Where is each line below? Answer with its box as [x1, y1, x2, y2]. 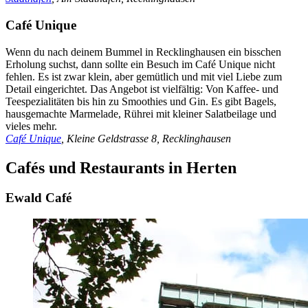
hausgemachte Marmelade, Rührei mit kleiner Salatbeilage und [5, 107, 276, 120]
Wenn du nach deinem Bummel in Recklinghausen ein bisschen [5, 45, 281, 58]
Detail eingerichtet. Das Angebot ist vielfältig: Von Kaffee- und [5, 82, 278, 95]
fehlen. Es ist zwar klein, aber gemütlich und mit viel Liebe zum [5, 70, 282, 82]
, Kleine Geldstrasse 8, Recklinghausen [61, 132, 231, 144]
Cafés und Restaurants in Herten [5, 158, 236, 177]
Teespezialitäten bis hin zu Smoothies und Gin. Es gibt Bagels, [5, 95, 276, 107]
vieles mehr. [5, 120, 57, 132]
